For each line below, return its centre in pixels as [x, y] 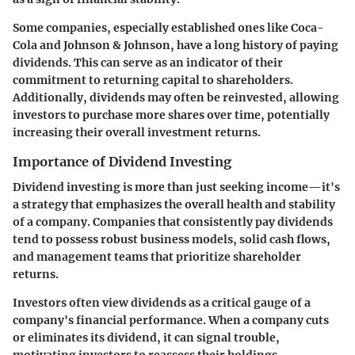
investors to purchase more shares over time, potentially [171, 115]
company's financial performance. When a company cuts [171, 321]
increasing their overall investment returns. [137, 132]
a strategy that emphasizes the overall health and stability [174, 205]
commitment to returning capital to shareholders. [153, 80]
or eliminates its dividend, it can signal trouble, [146, 338]
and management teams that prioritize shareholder [157, 257]
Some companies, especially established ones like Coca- [168, 27]
